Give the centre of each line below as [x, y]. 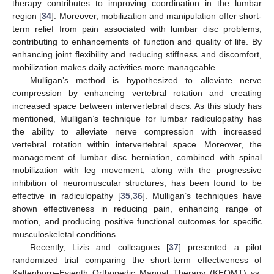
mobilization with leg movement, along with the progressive [137, 170]
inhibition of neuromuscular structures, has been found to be [137, 183]
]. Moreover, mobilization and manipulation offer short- [157, 16]
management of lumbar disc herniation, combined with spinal [137, 157]
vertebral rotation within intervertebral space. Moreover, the [137, 145]
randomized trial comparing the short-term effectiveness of [137, 260]
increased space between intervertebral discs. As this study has [137, 106]
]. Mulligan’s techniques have [202, 196]
